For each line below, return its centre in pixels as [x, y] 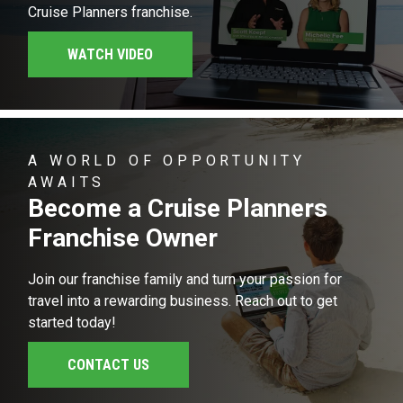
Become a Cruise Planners [178, 208]
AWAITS [67, 182]
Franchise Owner [123, 237]
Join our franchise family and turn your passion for [185, 279]
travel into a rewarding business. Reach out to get [183, 300]
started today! [72, 322]
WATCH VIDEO [111, 55]
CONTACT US [109, 365]
